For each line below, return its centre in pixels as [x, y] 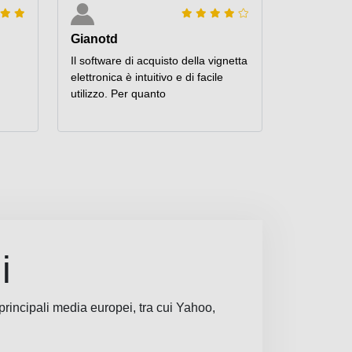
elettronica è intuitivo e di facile [147, 77]
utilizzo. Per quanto [118, 94]
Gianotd [94, 39]
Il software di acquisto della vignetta [159, 61]
